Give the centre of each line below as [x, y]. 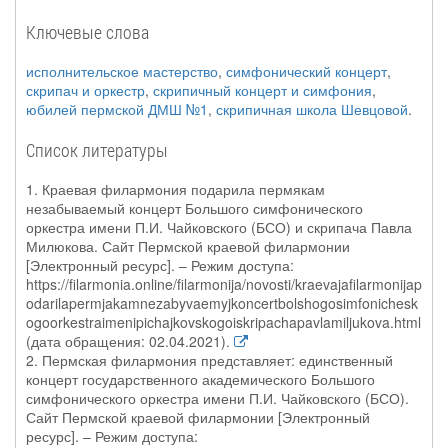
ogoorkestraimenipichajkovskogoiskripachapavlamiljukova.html [223, 322]
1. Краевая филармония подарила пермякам [175, 189]
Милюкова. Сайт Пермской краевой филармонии [188, 246]
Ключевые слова [87, 32]
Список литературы [97, 150]
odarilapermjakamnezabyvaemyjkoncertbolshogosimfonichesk [222, 303]
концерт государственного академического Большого [200, 379]
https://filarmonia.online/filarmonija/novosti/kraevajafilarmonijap [224, 284]
